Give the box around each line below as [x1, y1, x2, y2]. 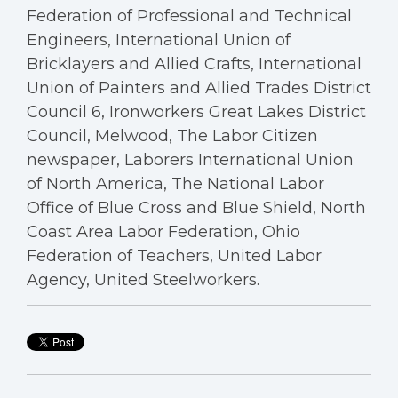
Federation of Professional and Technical [27, 5, 352, 26]
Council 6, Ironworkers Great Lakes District [27, 101, 366, 122]
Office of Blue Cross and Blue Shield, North [27, 197, 366, 218]
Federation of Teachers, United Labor [27, 245, 322, 266]
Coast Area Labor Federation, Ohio [27, 221, 300, 242]
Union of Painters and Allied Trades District [27, 77, 371, 98]
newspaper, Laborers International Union [27, 149, 354, 170]
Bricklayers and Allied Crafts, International [27, 53, 362, 74]
